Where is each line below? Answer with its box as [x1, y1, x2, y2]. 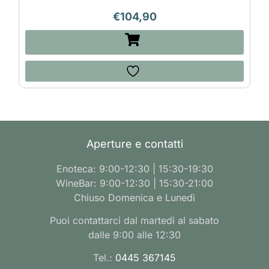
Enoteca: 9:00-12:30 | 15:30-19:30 [56, 162, 213, 175]
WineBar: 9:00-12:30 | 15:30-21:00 [56, 177, 213, 189]
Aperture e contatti [86, 137, 183, 150]
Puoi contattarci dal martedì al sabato [50, 214, 219, 226]
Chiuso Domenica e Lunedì [74, 191, 195, 204]
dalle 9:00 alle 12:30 [88, 228, 181, 241]
